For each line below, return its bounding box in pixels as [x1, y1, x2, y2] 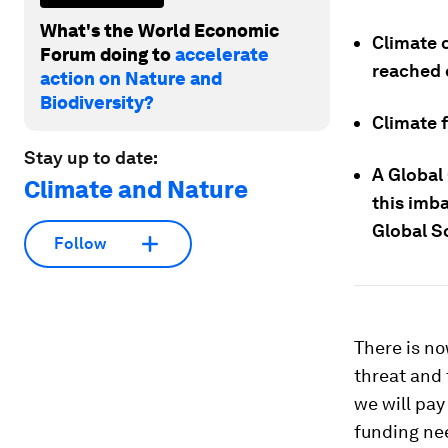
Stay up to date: [24, 146, 158, 168]
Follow [54, 234, 106, 254]
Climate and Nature [24, 174, 248, 204]
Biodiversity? [40, 91, 154, 113]
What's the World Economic [40, 19, 279, 41]
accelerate [175, 43, 269, 65]
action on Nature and [40, 67, 222, 89]
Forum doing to [40, 43, 175, 65]
